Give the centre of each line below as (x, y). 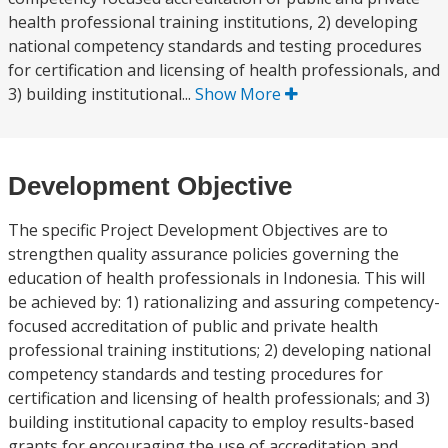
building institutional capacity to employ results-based (211, 422)
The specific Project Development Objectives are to (198, 230)
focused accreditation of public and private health (193, 326)
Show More (240, 94)
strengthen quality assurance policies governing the (203, 254)
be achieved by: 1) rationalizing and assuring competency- (224, 302)
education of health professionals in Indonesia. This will (216, 278)
